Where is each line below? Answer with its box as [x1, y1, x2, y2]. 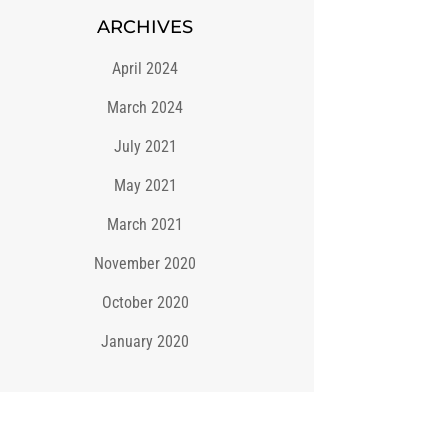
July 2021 [113, 137, 177, 157]
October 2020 [101, 293, 189, 313]
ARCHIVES [97, 16, 194, 39]
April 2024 [112, 59, 179, 79]
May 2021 [113, 176, 177, 196]
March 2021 [107, 215, 184, 235]
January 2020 [101, 332, 190, 352]
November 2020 [94, 254, 197, 274]
